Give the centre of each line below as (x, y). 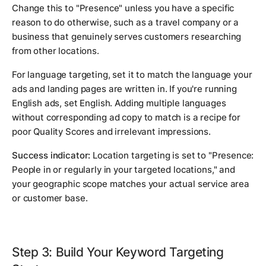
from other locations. (56, 51)
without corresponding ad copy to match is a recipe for (126, 118)
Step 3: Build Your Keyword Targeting (118, 252)
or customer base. (50, 198)
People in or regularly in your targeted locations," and (123, 170)
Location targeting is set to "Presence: (172, 156)
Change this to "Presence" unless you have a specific (123, 8)
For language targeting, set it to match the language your (132, 75)
